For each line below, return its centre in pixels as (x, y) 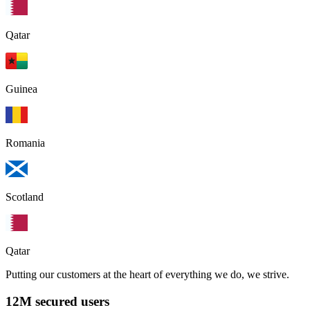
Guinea (21, 89)
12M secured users (57, 301)
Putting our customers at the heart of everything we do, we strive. (147, 275)
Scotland (25, 197)
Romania (25, 143)
